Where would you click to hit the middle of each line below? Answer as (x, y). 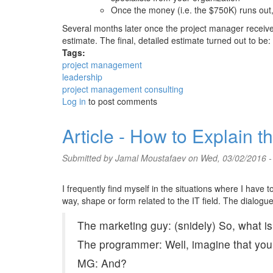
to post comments (122, 101)
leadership (82, 77)
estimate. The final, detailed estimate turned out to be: (166, 40)
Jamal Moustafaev (151, 158)
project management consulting (123, 89)
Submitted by (89, 158)
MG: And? (102, 263)
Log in (74, 101)
